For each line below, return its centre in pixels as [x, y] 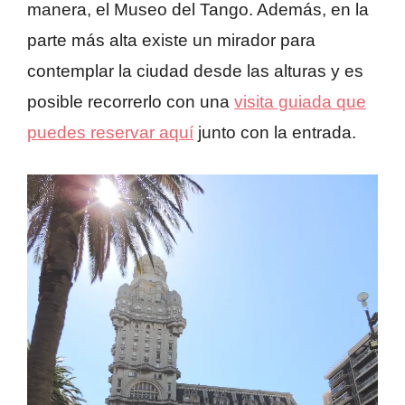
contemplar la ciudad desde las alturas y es [195, 71]
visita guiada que [300, 102]
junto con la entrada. [275, 133]
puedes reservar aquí [110, 133]
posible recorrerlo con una [131, 102]
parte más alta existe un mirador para [171, 41]
